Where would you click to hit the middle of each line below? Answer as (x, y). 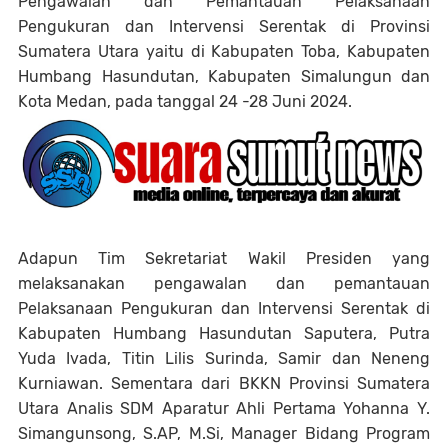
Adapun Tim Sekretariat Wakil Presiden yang (224, 258)
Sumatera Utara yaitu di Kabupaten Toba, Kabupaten (224, 52)
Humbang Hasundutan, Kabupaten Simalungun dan (224, 77)
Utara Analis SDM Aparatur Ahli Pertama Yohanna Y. (224, 408)
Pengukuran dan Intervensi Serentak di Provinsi (224, 27)
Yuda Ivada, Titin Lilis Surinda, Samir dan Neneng (224, 358)
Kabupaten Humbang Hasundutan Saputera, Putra (224, 333)
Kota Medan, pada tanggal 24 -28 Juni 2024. (187, 102)
